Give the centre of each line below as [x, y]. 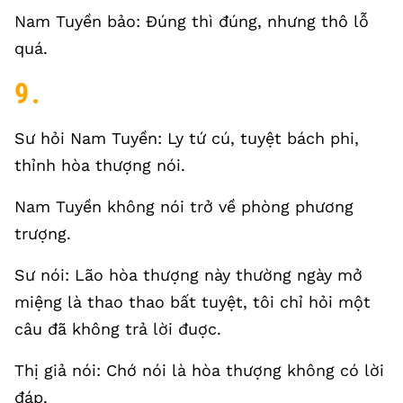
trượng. [43, 233]
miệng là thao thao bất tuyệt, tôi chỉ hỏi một [193, 302]
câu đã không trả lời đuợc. [118, 329]
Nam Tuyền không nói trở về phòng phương [184, 206]
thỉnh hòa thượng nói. [100, 165]
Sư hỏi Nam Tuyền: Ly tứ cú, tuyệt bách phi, [187, 138]
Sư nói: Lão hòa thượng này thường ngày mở [188, 275]
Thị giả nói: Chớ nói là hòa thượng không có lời [199, 370]
